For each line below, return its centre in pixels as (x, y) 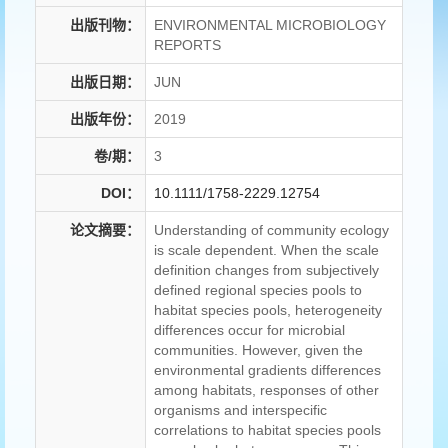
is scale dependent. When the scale (266, 250)
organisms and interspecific (240, 410)
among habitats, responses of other (266, 390)
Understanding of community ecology (271, 230)
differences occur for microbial (249, 330)
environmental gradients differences (267, 370)
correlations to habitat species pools (267, 430)
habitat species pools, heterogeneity (268, 310)
